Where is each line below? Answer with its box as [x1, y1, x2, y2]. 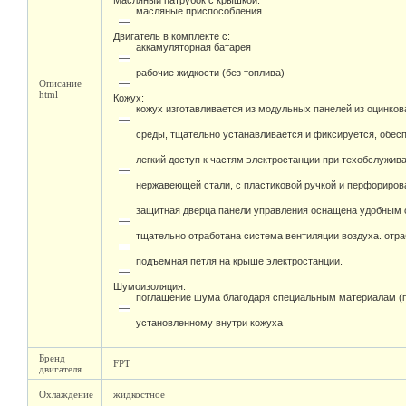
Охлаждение [39, 389, 93, 400]
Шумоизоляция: [113, 281, 186, 292]
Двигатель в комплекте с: [113, 31, 230, 42]
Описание [39, 78, 82, 89]
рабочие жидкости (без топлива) [136, 67, 285, 92]
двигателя [39, 363, 82, 374]
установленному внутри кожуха [136, 317, 283, 342]
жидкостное [113, 389, 165, 400]
